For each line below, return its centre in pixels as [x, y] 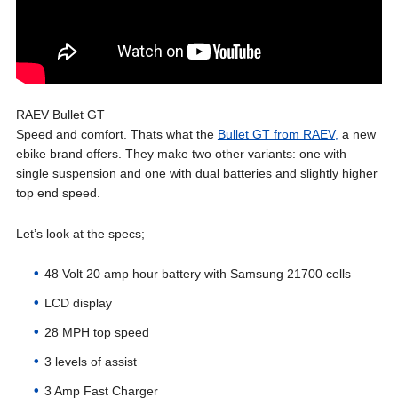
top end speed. [58, 193]
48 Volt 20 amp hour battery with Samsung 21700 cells [197, 274]
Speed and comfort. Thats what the [116, 134]
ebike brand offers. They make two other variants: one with [181, 154]
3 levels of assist [90, 362]
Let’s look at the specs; [80, 234]
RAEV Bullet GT [60, 115]
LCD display [78, 303]
